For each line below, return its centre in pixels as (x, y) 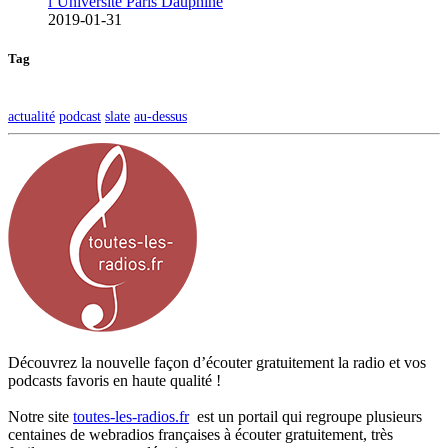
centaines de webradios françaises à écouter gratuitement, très (200, 435)
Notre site (40, 417)
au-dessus (160, 116)
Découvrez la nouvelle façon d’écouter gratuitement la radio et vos (217, 363)
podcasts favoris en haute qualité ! (114, 381)
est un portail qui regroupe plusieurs (305, 417)
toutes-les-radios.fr (131, 417)
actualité (31, 116)
